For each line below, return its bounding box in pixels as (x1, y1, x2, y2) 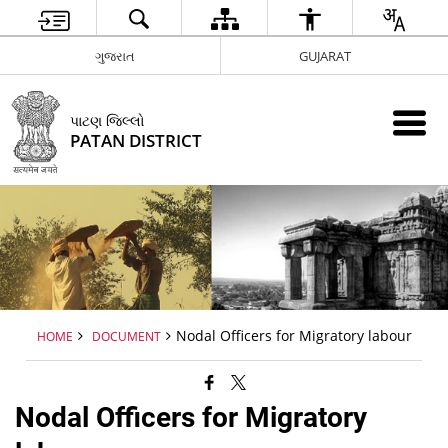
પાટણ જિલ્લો (70, 111, 146, 131)
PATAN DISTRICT (70, 129, 203, 153)
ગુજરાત (95, 46, 136, 65)
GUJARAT (298, 46, 351, 65)
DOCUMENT (91, 327, 161, 344)
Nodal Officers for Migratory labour (175, 325, 412, 345)
